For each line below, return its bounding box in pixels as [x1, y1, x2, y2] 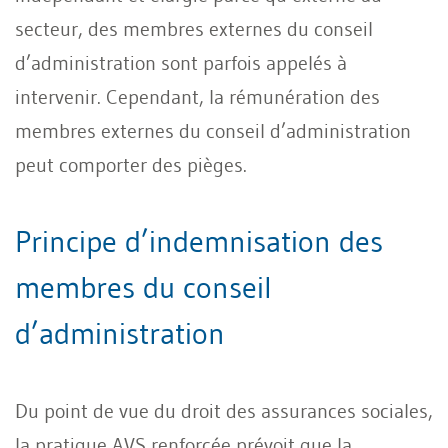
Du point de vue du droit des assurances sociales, [15, 398, 433, 423]
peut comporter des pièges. [15, 152, 247, 177]
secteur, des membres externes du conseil [15, 16, 373, 41]
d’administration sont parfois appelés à [15, 50, 347, 75]
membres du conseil [15, 268, 272, 306]
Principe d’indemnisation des [15, 222, 383, 260]
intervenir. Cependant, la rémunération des [15, 84, 380, 109]
